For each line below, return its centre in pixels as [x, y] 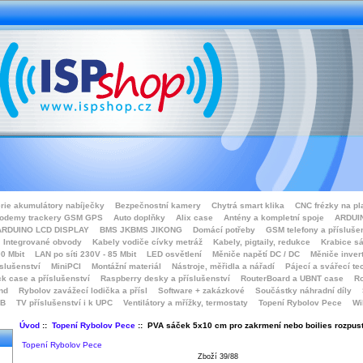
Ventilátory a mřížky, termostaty [186, 303]
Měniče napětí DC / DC [256, 254]
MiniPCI [66, 266]
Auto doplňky [139, 218]
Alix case [194, 218]
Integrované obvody [42, 242]
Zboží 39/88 [218, 357]
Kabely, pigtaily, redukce [261, 242]
